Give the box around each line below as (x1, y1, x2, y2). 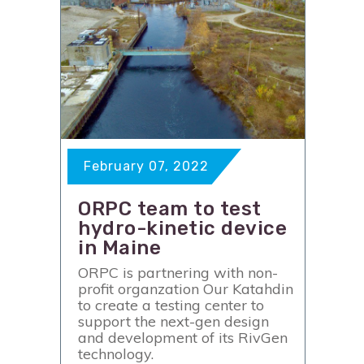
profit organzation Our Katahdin (78, 279, 293, 298)
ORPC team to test (78, 197, 262, 220)
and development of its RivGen (78, 328, 288, 347)
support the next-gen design (78, 312, 269, 331)
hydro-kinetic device (78, 217, 287, 240)
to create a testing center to (78, 296, 264, 314)
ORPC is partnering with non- (78, 263, 278, 282)
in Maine (78, 236, 161, 259)
